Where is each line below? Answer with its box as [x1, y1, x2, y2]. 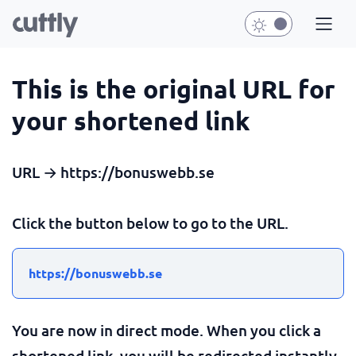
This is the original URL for [12, 73, 335, 105]
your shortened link [12, 105, 250, 137]
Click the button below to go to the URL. [12, 213, 288, 233]
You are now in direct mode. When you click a [12, 320, 321, 340]
